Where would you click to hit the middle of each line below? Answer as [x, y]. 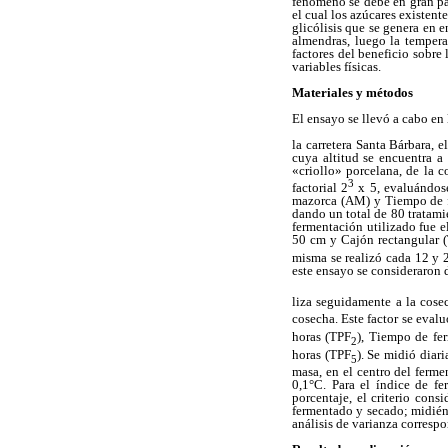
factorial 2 [320, 188]
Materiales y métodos [352, 92]
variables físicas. [336, 66]
